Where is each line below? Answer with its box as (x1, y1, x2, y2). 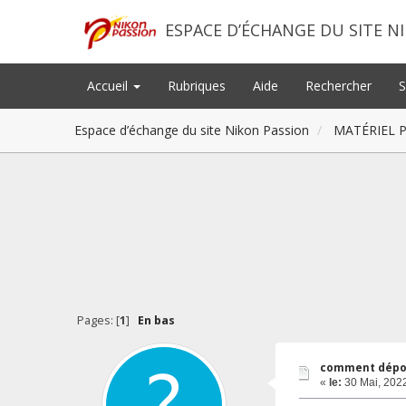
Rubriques (167, 77, 226, 94)
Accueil (86, 77, 131, 94)
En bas (137, 313, 175, 329)
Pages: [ (76, 313, 120, 329)
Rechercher (304, 77, 372, 94)
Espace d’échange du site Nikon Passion (74, 121, 310, 139)
